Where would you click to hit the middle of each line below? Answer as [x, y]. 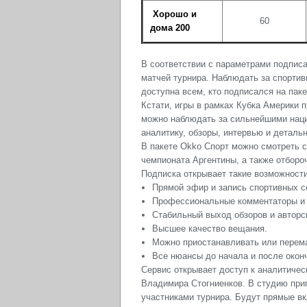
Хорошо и [173, 14]
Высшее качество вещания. [210, 229]
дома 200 [170, 28]
